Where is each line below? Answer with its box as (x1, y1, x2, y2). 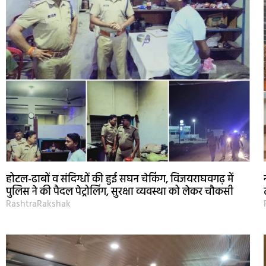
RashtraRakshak (6, 196, 71, 212)
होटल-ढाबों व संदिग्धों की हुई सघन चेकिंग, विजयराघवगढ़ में (6, 170, 233, 188)
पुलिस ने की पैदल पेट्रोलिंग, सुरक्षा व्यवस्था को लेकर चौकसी (6, 183, 233, 201)
